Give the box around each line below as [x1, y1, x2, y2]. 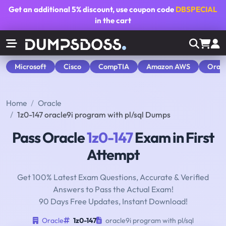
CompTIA [98, 62, 129, 71]
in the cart [95, 16, 131, 25]
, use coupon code [112, 5, 176, 14]
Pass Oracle [12, 128, 87, 147]
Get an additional [9, 5, 72, 14]
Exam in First [133, 128, 214, 147]
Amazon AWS [146, 62, 190, 71]
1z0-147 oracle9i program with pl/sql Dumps [17, 109, 171, 120]
